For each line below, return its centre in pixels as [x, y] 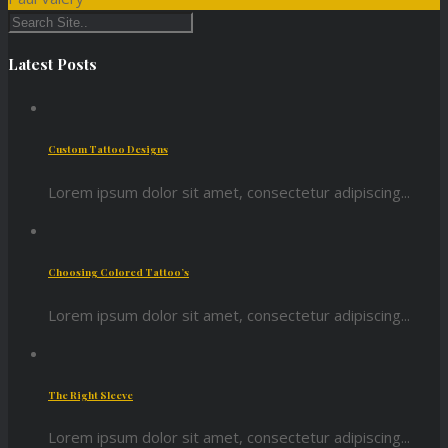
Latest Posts [52, 64]
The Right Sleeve [90, 395]
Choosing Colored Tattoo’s [118, 272]
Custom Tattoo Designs [108, 149]
